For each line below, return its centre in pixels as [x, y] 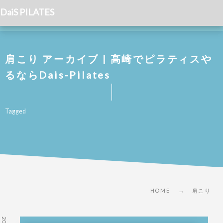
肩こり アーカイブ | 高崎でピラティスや [109, 59]
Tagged [15, 111]
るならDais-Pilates [58, 75]
